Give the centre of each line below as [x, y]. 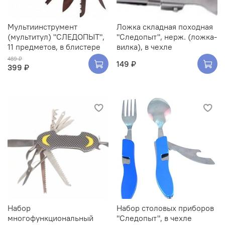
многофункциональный [50, 218]
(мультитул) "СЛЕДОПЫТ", [56, 36]
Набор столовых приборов [165, 208]
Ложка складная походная [165, 26]
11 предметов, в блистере [54, 46]
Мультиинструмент [42, 26]
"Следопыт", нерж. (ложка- [167, 36]
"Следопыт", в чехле [154, 218]
